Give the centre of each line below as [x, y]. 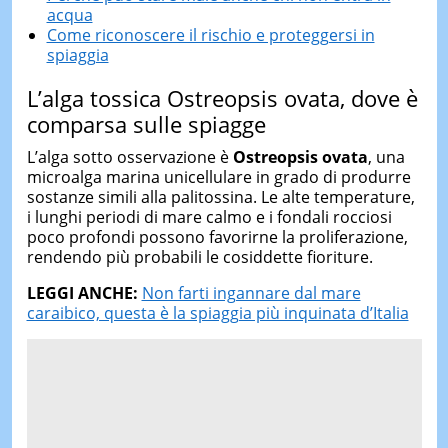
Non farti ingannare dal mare [251, 293]
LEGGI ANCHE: [84, 293]
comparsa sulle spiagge [146, 123]
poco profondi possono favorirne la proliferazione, [217, 237]
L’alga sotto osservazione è [129, 157]
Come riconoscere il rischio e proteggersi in [210, 34]
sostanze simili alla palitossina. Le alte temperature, [220, 197]
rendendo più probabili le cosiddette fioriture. [199, 257]
